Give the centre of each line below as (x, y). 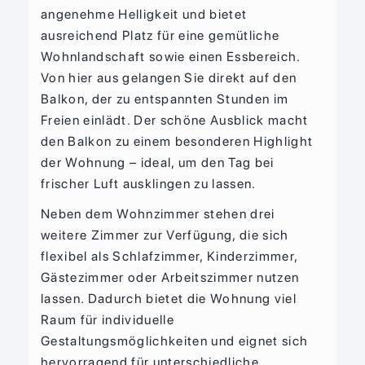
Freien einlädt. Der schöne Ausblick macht (175, 121)
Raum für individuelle (108, 320)
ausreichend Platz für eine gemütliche (161, 36)
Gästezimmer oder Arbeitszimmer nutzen (170, 278)
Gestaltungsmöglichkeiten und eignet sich (175, 341)
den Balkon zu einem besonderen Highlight (177, 142)
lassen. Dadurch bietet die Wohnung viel (169, 299)
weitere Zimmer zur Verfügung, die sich (165, 235)
